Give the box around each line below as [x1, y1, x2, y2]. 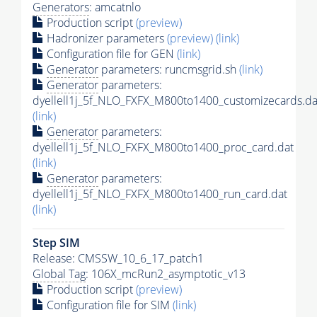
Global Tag [33, 265, 86, 282]
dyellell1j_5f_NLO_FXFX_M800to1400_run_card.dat [33, 185, 287, 202]
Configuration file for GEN [44, 45, 177, 62]
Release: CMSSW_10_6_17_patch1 [33, 250, 204, 266]
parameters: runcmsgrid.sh [98, 61, 239, 77]
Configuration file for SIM [44, 296, 173, 313]
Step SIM [33, 234, 80, 250]
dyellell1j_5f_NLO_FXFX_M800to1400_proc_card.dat [33, 139, 294, 155]
